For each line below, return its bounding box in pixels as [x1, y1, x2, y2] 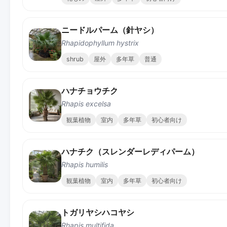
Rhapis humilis [61, 160, 108, 169]
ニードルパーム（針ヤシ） [61, 24, 159, 35]
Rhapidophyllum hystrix [61, 38, 139, 47]
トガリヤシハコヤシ [61, 207, 134, 217]
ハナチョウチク [61, 85, 118, 96]
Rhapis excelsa [61, 99, 111, 108]
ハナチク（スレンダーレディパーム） [61, 146, 199, 157]
